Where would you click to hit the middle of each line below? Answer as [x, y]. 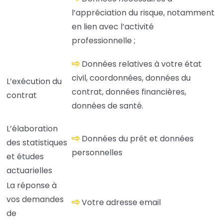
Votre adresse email [121, 203]
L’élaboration [32, 129]
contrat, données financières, [129, 92]
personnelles [97, 153]
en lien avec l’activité [113, 27]
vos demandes [35, 200]
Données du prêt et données [138, 139]
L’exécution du [34, 82]
